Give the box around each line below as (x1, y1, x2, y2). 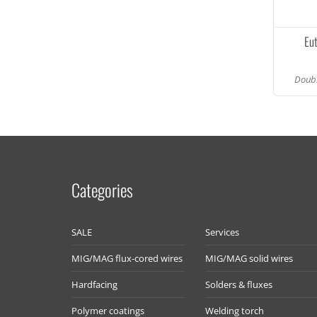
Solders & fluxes (205, 278, 273, 291)
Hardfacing (71, 278, 117, 291)
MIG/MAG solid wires (205, 252, 294, 265)
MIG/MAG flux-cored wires (71, 252, 183, 265)
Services (205, 226, 240, 238)
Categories (71, 177, 133, 202)
